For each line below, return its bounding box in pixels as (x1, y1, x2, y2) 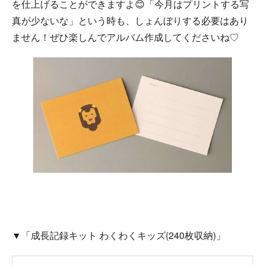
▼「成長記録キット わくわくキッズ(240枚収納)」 (12, 228, 225, 243)
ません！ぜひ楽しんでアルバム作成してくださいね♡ (12, 30, 239, 44)
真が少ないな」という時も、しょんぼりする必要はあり (12, 13, 248, 27)
